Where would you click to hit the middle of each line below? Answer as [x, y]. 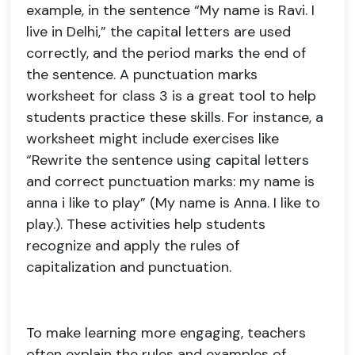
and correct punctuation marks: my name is [170, 181]
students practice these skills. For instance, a [175, 117]
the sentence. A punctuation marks [142, 74]
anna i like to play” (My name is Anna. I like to [173, 203]
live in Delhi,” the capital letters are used [158, 32]
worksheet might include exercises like [153, 139]
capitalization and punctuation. [129, 267]
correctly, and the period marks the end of [166, 53]
